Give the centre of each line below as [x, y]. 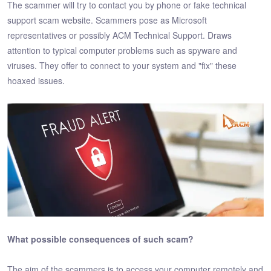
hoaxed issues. [36, 80]
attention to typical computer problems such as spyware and [122, 50]
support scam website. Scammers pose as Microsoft [107, 20]
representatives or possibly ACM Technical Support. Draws [119, 35]
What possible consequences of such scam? [100, 239]
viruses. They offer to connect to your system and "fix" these [122, 65]
